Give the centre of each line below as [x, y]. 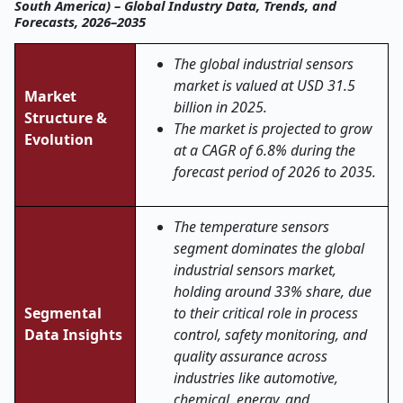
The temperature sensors [251, 227]
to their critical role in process [266, 313]
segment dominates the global [269, 248]
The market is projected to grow [273, 129]
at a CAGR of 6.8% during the [264, 150]
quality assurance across [251, 356]
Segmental [63, 313]
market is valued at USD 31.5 [264, 85]
